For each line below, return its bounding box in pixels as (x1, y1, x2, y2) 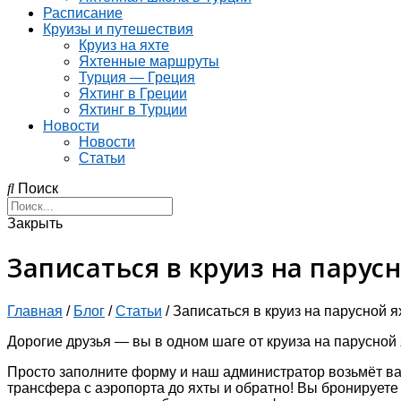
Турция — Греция (79, 70, 195, 85)
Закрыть (7, 216, 63, 231)
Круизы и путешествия (43, 21, 193, 37)
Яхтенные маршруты (79, 54, 219, 69)
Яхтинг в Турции (79, 102, 187, 117)
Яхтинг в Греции (79, 86, 187, 101)
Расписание (43, 5, 123, 21)
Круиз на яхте (79, 38, 169, 53)
